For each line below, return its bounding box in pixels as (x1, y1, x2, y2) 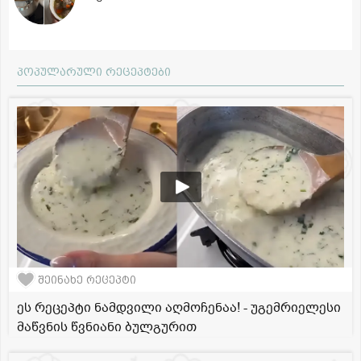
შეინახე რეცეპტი (38, 273, 136, 286)
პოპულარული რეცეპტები (17, 65, 171, 79)
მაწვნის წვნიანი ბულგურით (17, 318, 197, 337)
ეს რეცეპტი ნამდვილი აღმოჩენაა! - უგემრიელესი (17, 299, 341, 317)
